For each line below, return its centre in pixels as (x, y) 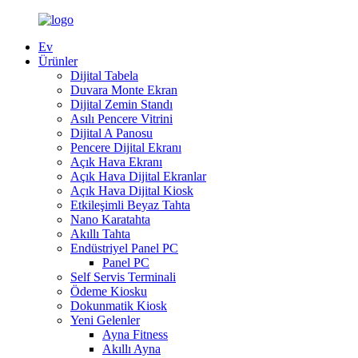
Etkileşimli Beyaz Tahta (130, 205)
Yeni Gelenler (105, 320)
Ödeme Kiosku (109, 291)
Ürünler (58, 61)
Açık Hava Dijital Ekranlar (138, 176)
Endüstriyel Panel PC (124, 248)
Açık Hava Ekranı (116, 162)
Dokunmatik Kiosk (119, 306)
